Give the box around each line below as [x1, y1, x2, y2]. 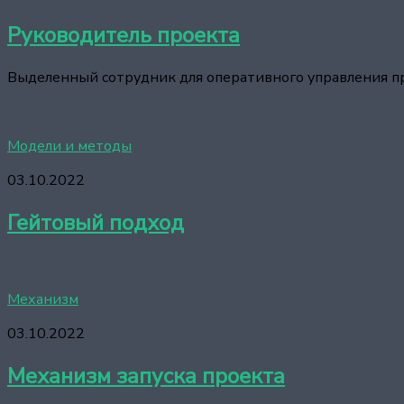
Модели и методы [7, 136, 132, 157]
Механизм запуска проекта [7, 362, 285, 391]
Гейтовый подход [7, 208, 184, 238]
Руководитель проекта [7, 21, 240, 50]
